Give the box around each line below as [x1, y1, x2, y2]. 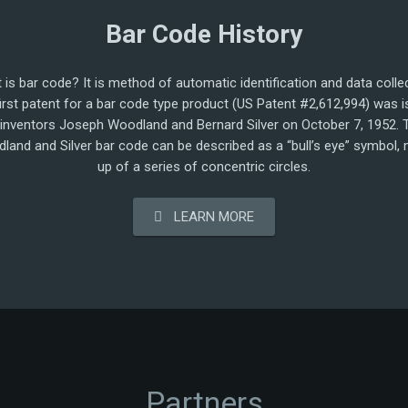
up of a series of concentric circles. [97, 158, 311, 175]
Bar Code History [106, 19, 302, 49]
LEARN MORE [174, 209, 255, 225]
